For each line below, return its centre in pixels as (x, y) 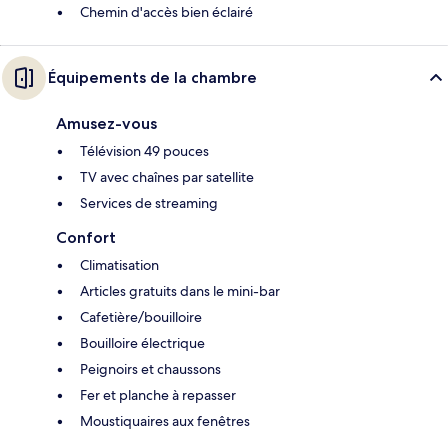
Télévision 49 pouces (144, 150)
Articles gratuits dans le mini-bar (180, 290)
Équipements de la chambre (152, 77)
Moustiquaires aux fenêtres (165, 420)
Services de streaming (149, 202)
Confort (86, 237)
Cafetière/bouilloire (141, 316)
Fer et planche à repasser (158, 394)
